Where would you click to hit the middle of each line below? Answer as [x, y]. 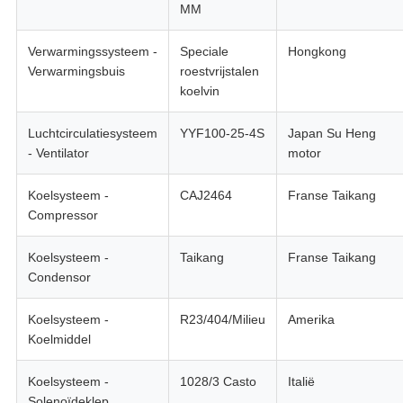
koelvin [199, 91]
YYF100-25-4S [222, 134]
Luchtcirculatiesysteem [92, 134]
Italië [301, 382]
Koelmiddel [59, 340]
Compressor [63, 215]
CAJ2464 [206, 196]
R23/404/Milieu [222, 320]
